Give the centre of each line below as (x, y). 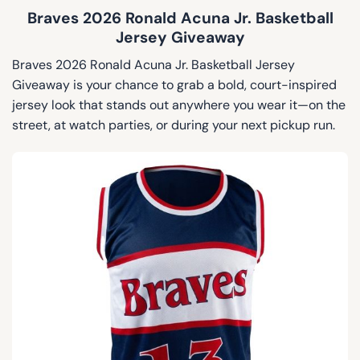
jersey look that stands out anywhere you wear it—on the (179, 105)
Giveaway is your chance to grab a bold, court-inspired (174, 85)
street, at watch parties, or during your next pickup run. (174, 125)
